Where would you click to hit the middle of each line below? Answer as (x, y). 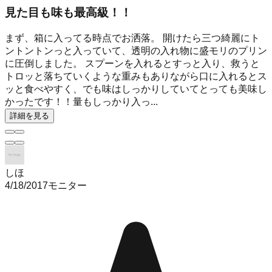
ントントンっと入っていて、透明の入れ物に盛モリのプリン (136, 51)
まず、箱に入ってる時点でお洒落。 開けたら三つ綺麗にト (132, 38)
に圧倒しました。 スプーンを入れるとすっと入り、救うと (132, 64)
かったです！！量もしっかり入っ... (81, 102)
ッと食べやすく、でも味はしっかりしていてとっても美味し (136, 89)
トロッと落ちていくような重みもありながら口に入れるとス (136, 76)
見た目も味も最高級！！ (68, 13)
